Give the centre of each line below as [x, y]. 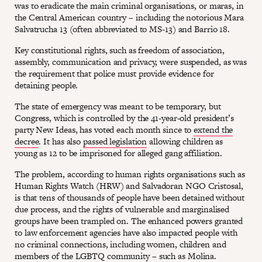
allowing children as [185, 142]
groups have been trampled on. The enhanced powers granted [129, 221]
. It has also [61, 142]
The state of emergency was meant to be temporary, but [118, 106]
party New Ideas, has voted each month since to [104, 130]
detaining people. [46, 85]
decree [27, 142]
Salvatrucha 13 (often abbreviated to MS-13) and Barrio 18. [123, 29]
